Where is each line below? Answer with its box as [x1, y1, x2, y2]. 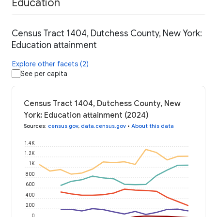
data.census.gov [81, 123, 126, 130]
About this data [131, 123, 174, 130]
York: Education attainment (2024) [24, 110, 149, 121]
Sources [24, 123, 45, 130]
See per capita [20, 69, 67, 78]
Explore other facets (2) [12, 60, 89, 69]
